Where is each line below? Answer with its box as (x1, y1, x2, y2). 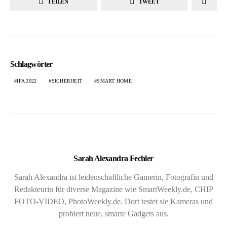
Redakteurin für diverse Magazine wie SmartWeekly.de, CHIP (14, 185, 213, 194)
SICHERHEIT (51, 78, 82, 84)
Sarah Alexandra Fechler (73, 154, 154, 163)
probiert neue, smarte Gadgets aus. (58, 209, 169, 218)
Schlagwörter (10, 60, 53, 69)
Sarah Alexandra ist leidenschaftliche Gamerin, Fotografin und (14, 173, 213, 182)
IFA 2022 (17, 78, 37, 84)
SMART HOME (97, 78, 132, 84)
